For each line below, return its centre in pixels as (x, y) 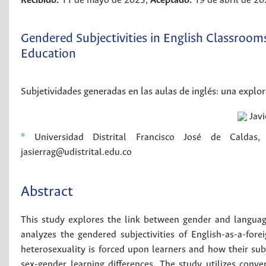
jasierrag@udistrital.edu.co (76, 152)
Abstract (47, 192)
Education (48, 54)
